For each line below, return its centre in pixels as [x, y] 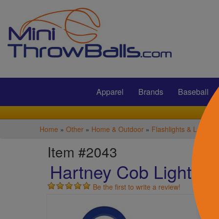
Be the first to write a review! [137, 187]
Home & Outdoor [117, 129]
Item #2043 [83, 152]
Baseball [193, 92]
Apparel [110, 92]
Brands [151, 92]
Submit [101, 56]
